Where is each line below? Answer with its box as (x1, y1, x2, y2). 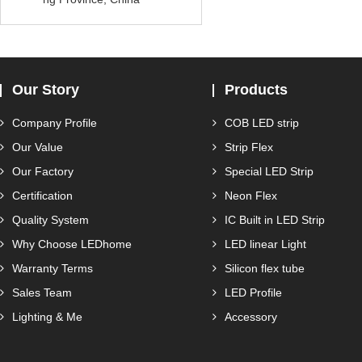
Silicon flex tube (225, 262, 305, 275)
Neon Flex (225, 189, 277, 202)
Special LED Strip (225, 165, 314, 178)
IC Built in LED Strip (225, 213, 325, 226)
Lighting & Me (12, 310, 82, 323)
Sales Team (12, 286, 72, 299)
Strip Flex (225, 141, 273, 154)
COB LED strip (225, 116, 299, 129)
